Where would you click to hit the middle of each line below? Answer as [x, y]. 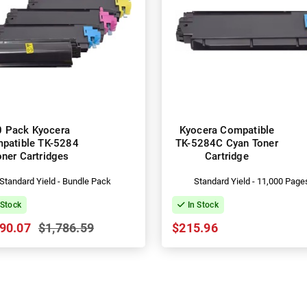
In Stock [202, 205]
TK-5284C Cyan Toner [227, 144]
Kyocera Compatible [227, 131]
